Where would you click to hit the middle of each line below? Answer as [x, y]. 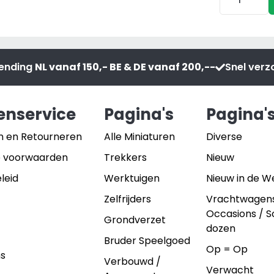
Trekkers [125, 157]
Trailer [38, 41]
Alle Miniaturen [139, 136]
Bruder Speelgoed [147, 240]
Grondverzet [135, 220]
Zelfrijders [127, 199]
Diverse [224, 136]
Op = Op [227, 249]
